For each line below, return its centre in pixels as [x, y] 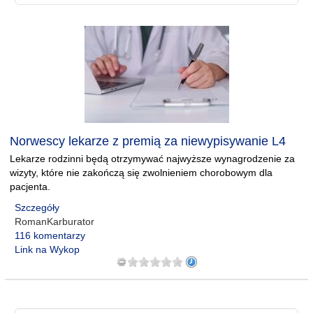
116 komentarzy [50, 235]
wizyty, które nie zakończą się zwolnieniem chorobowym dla [141, 173]
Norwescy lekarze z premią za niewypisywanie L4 [148, 141]
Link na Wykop [47, 249]
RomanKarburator [54, 221]
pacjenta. [30, 187]
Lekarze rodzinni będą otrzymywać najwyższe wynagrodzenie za [152, 159]
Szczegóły [37, 208]
